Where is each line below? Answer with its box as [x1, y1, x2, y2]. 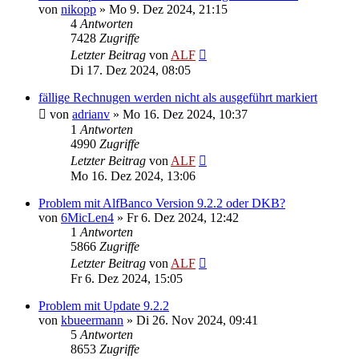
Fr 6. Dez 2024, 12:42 [127, 210, 239, 224]
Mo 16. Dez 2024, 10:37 [123, 107, 248, 121]
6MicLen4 [61, 210, 114, 224]
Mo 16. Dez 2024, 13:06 [71, 168, 196, 183]
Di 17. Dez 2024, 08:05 [71, 63, 191, 77]
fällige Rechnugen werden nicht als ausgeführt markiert [38, 90, 317, 104]
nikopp [61, 2, 96, 16]
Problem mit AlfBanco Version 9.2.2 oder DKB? [38, 196, 285, 210]
